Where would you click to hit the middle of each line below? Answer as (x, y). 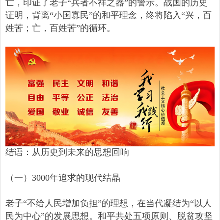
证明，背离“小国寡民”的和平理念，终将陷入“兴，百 (109, 15)
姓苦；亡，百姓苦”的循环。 (60, 28)
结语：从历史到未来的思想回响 (67, 152)
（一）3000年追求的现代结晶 (63, 178)
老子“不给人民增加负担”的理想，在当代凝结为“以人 (109, 204)
